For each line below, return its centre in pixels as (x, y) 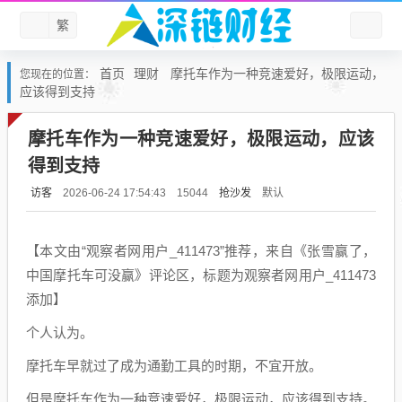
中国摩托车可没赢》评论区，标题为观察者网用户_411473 (201, 275)
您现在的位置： (57, 74)
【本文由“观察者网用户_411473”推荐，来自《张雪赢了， (201, 251)
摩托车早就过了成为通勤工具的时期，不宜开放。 (174, 366)
